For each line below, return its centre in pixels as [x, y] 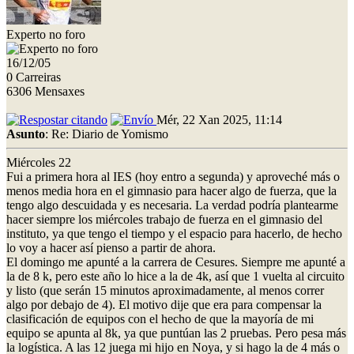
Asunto [26, 134]
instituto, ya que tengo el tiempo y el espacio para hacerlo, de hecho [174, 233]
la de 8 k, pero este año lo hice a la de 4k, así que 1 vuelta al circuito [175, 276]
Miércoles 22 [39, 162]
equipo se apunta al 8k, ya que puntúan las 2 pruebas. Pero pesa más [176, 333]
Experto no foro [46, 34]
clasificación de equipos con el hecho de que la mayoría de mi [160, 318]
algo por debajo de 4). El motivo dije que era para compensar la [164, 304]
